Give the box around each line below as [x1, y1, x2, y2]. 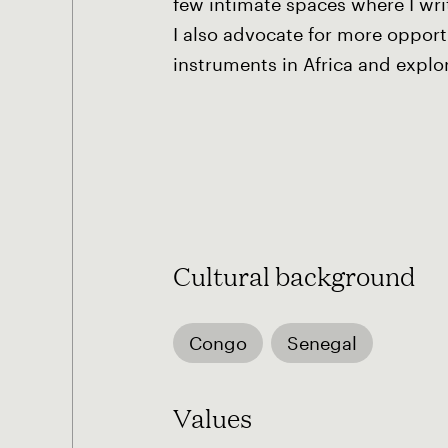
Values [173, 399, 252, 435]
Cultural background [173, 257, 415, 293]
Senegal [287, 331, 357, 354]
